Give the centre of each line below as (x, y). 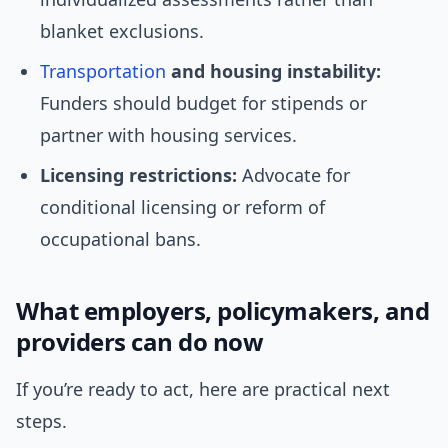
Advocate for (293, 175)
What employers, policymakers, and (223, 311)
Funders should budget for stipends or (203, 103)
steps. (41, 421)
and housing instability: (273, 71)
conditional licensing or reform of (182, 207)
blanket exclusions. (122, 31)
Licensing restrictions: (138, 175)
